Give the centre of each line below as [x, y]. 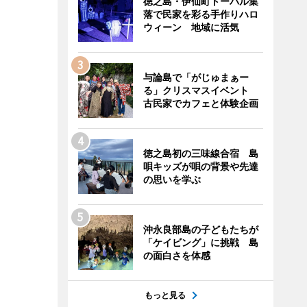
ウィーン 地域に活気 [191, 27]
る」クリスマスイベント [200, 90]
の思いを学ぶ [172, 179]
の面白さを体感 [176, 255]
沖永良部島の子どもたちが [200, 229]
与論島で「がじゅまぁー [196, 77]
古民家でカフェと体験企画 [200, 103]
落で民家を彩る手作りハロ [200, 14]
